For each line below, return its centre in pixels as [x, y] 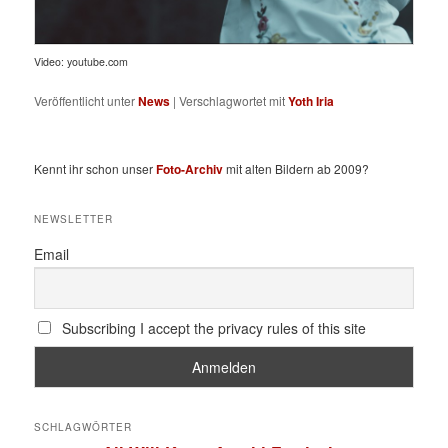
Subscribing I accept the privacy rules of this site [211, 327]
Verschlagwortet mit [232, 101]
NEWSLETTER [74, 218]
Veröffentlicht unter [85, 101]
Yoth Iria [311, 101]
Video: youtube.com [81, 62]
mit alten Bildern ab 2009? [296, 169]
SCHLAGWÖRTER [83, 427]
